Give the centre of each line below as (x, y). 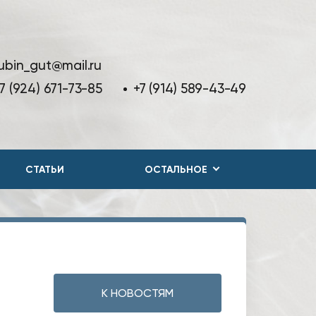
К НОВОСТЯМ (138, 293)
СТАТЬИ (44, 169)
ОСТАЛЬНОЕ (176, 169)
